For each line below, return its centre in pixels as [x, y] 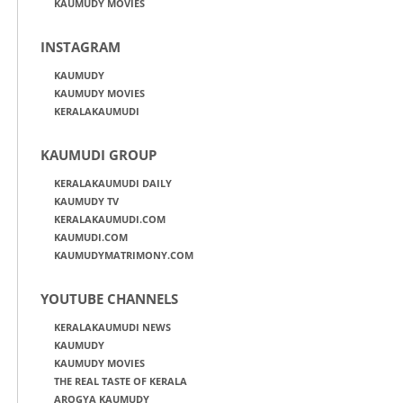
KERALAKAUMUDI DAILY [113, 184]
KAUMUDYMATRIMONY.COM [124, 255]
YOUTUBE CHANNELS [109, 299]
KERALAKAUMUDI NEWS [112, 327]
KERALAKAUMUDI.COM [110, 219]
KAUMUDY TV [86, 201]
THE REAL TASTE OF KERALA [121, 381]
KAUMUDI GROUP [99, 155]
